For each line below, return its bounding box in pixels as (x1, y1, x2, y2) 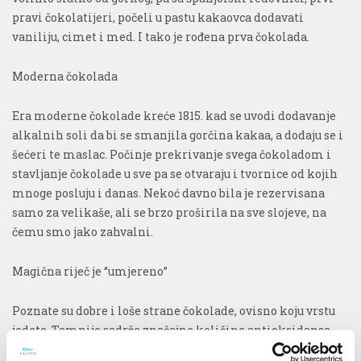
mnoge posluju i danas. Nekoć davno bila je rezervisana (12, 185, 325, 201)
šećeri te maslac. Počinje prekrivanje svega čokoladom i (12, 147, 331, 163)
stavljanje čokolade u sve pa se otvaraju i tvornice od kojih (12, 166, 338, 182)
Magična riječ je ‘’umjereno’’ (12, 263, 168, 280)
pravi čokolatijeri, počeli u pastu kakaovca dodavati (12, 10, 304, 26)
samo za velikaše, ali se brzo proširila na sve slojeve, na (12, 205, 326, 221)
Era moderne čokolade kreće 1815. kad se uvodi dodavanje (12, 108, 336, 124)
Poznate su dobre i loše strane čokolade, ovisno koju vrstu (12, 303, 335, 319)
